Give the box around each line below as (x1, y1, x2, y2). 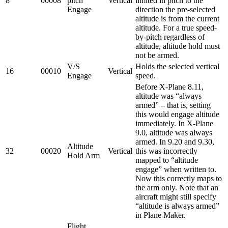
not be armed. (135, 50, 179, 60)
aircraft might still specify (135, 192, 216, 201)
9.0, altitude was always (135, 128, 212, 137)
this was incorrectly (135, 146, 197, 155)
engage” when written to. (135, 164, 216, 174)
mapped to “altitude (135, 155, 198, 164)
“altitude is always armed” (135, 201, 219, 210)
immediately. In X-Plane (135, 119, 213, 128)
